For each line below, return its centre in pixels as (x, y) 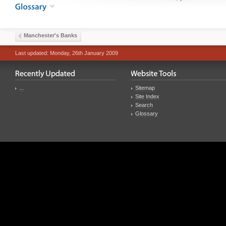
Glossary (147, 113)
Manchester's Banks (50, 35)
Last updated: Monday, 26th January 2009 (67, 53)
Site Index (147, 96)
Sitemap (145, 88)
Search (144, 105)
